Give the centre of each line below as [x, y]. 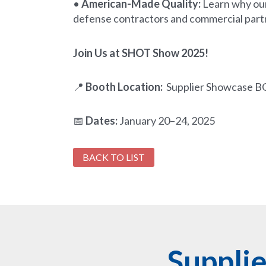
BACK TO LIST [114, 157]
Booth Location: [124, 86]
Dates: [102, 121]
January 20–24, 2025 [166, 121]
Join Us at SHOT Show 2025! [141, 53]
